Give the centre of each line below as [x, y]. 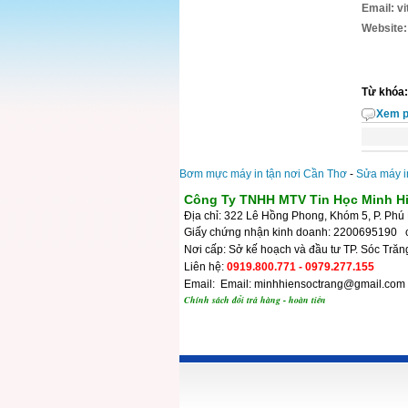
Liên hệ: [205, 266]
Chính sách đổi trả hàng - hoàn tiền [255, 299]
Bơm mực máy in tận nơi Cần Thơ [263, 173]
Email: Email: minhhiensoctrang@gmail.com [295, 284]
